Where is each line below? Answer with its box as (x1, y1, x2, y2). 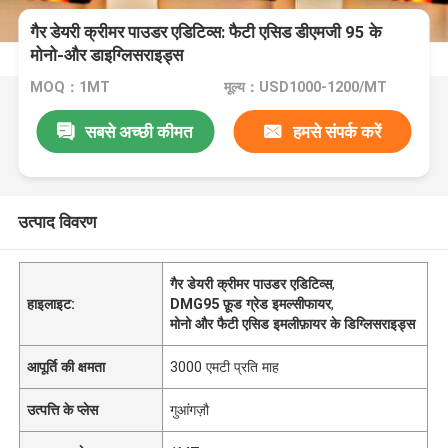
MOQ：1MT (30, 79, 111, 96)
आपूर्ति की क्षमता (27, 358, 106, 375)
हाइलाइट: (27, 295, 76, 312)
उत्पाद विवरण (17, 211, 96, 232)
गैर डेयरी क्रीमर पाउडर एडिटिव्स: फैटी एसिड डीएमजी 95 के (30, 22, 383, 43)
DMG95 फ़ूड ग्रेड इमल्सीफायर (170, 295, 332, 312)
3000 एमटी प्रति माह (170, 358, 280, 375)
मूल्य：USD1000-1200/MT (223, 79, 387, 96)
